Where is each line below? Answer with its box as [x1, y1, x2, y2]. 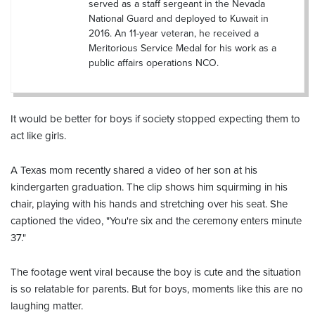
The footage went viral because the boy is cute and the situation [11, 265, 301, 278]
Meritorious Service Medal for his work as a [89, 41, 276, 54]
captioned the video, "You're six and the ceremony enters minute [11, 214, 302, 227]
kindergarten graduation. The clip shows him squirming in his [11, 180, 288, 193]
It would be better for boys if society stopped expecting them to [11, 112, 300, 125]
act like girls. [11, 129, 66, 142]
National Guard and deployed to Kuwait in [89, 12, 269, 25]
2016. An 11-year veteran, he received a [89, 27, 259, 39]
